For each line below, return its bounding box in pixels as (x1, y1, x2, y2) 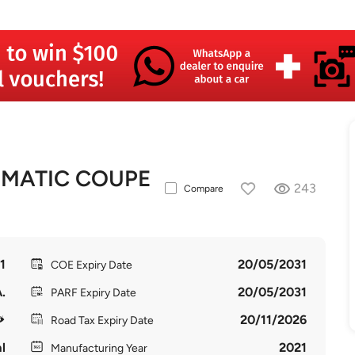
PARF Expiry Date (50, 286, 136, 300)
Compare (183, 182, 223, 194)
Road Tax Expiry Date (50, 314, 154, 327)
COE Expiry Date (50, 258, 132, 272)
